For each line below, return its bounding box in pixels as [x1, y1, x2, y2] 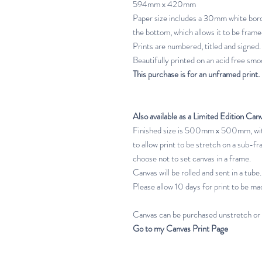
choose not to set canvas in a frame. [133, 152, 251, 165]
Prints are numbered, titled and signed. [133, 40, 261, 53]
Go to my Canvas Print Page [133, 222, 228, 235]
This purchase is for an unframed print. [133, 68, 260, 81]
